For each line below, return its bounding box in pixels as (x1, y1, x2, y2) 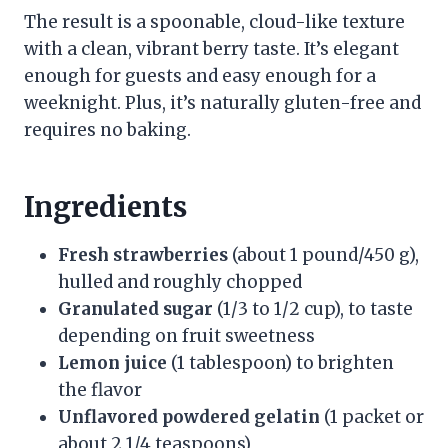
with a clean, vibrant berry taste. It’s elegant (24, 37, 399, 60)
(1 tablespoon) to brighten (167, 351, 394, 374)
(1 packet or (320, 405, 424, 428)
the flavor (58, 378, 142, 401)
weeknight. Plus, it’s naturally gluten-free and (24, 91, 421, 114)
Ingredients (24, 188, 187, 225)
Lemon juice (58, 351, 167, 374)
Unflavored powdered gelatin (58, 405, 320, 428)
